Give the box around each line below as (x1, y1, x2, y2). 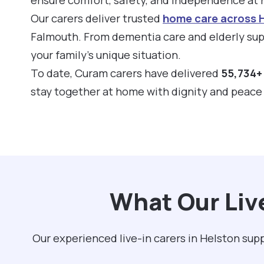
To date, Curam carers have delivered (31, 65, 221, 81)
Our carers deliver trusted (31, 10, 163, 26)
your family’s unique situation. (31, 47, 181, 62)
